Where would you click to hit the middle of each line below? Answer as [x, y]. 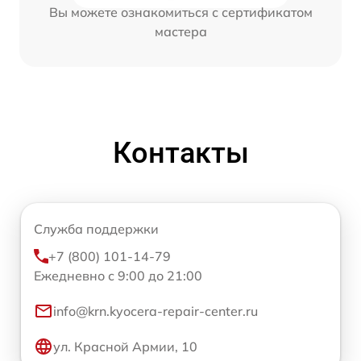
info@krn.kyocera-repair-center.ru [156, 311]
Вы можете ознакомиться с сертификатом [180, 12]
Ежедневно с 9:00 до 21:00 [118, 275]
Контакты [180, 153]
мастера [180, 31]
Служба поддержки [96, 228]
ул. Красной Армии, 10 [125, 346]
